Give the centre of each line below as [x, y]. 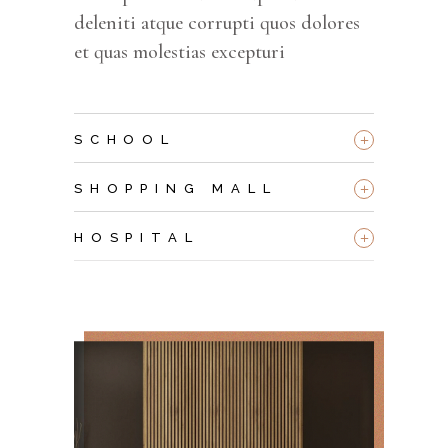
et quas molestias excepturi [179, 52]
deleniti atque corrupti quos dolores [217, 23]
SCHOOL [125, 140]
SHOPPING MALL [176, 189]
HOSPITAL [137, 238]
